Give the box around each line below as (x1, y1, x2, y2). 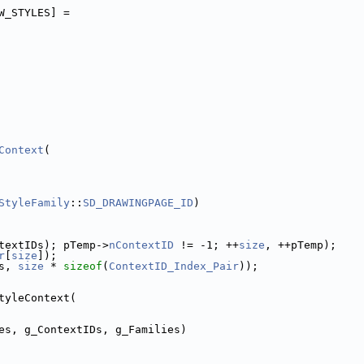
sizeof (63, 260, 102, 272)
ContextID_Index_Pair (109, 260, 239, 272)
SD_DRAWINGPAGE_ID (83, 197, 193, 209)
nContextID (109, 239, 174, 251)
